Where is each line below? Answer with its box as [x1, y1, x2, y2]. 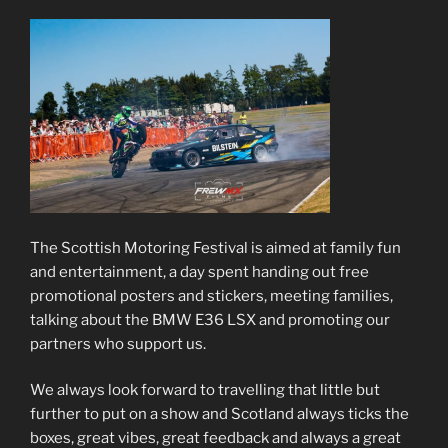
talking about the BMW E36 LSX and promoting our [30, 310, 390, 329]
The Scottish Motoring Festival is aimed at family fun [30, 238, 401, 257]
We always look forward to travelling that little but [30, 381, 380, 400]
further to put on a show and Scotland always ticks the [30, 405, 409, 424]
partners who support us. [30, 334, 206, 353]
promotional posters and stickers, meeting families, [30, 286, 393, 305]
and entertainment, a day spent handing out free [30, 262, 369, 281]
